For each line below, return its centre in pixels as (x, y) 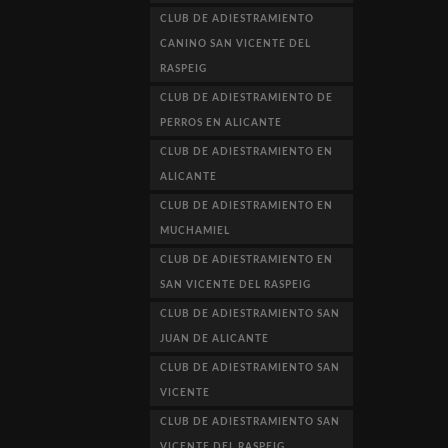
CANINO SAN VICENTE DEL (236, 43)
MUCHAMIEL (195, 230)
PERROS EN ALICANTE (221, 122)
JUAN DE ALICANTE (215, 338)
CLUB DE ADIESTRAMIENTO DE (247, 97)
